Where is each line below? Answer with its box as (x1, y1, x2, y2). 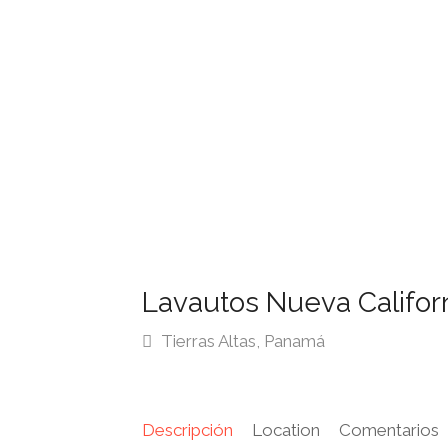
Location (252, 420, 320, 440)
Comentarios (339, 420, 439, 440)
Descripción (142, 420, 233, 440)
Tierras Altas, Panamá (157, 331, 325, 351)
